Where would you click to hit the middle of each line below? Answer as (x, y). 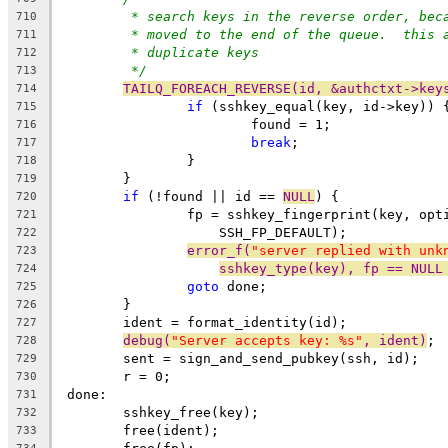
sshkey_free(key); (191, 412)
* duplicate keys (195, 52)
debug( (147, 340)
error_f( (219, 250)
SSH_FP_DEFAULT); (267, 232)
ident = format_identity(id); (235, 322)
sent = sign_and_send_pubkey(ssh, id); (271, 358)
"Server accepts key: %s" (267, 340)
